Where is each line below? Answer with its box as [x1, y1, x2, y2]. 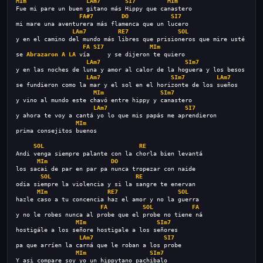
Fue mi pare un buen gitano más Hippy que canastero [16, 5, 192, 12]
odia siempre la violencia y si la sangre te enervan [16, 181, 195, 187]
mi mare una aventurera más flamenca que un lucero [16, 21, 188, 27]
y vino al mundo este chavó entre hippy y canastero [16, 97, 192, 103]
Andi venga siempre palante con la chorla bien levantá [16, 150, 203, 157]
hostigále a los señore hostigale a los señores [16, 227, 178, 233]
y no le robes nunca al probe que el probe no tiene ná [16, 211, 203, 218]
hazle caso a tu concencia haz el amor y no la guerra [16, 196, 199, 203]
